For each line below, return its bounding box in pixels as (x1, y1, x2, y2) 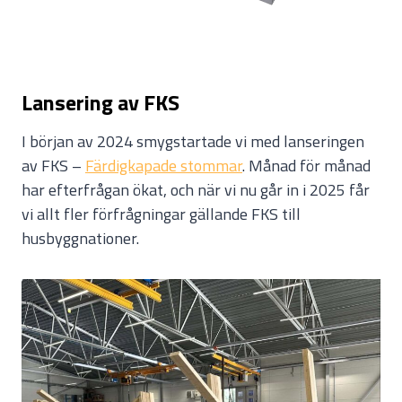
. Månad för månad (242, 153, 371, 179)
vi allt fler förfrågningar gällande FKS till (22, 202, 301, 227)
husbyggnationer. (22, 226, 139, 251)
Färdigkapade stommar (85, 153, 242, 179)
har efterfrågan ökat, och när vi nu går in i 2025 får (22, 178, 370, 203)
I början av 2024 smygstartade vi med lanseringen (22, 129, 364, 154)
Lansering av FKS (22, 86, 179, 119)
